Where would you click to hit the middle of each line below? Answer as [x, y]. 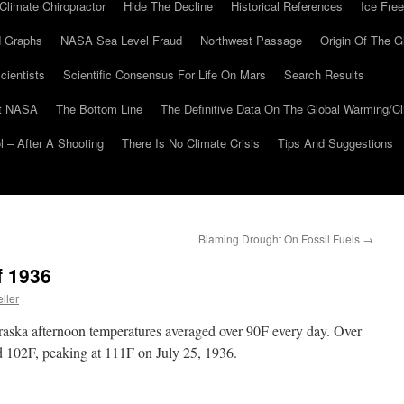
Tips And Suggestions [335, 143]
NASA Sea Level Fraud [121, 40]
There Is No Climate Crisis [191, 143]
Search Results [324, 74]
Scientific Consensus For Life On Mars [165, 74]
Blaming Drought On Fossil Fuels [280, 239]
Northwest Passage [251, 40]
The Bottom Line [99, 109]
